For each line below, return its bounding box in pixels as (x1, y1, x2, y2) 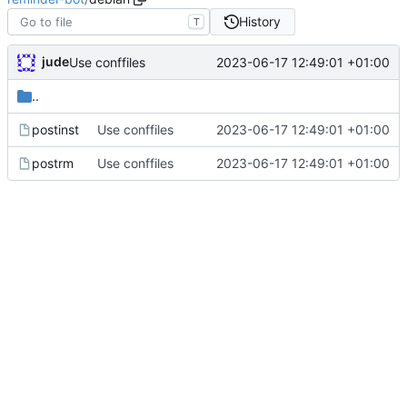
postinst (32, 122, 79, 138)
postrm (32, 155, 74, 172)
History (238, 14, 281, 30)
